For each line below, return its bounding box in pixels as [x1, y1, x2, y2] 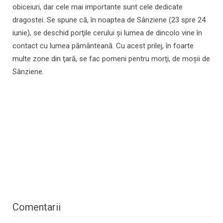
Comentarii [12, 201, 61, 214]
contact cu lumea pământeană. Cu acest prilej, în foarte [12, 41, 194, 51]
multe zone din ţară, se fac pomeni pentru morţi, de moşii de [12, 54, 210, 64]
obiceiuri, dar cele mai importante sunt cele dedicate [12, 2, 183, 12]
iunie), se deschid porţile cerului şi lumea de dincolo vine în [12, 28, 202, 38]
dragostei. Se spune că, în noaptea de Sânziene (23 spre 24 [12, 15, 206, 25]
